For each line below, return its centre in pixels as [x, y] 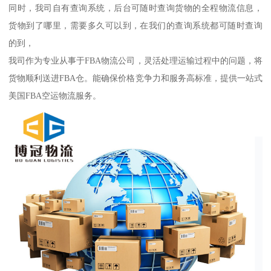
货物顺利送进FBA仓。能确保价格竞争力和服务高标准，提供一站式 [135, 78]
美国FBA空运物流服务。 [55, 95]
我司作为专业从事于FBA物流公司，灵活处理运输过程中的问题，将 [135, 60]
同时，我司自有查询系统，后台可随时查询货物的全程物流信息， [135, 8]
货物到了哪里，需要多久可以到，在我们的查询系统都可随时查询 [135, 25]
